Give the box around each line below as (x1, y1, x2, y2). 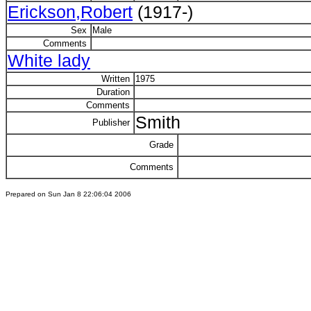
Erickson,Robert (8, 3, 133, 22)
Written (101, 74, 133, 84)
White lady (8, 51, 90, 70)
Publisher (92, 117, 133, 128)
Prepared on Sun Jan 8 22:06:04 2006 (6, 190, 131, 198)
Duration (96, 87, 133, 97)
